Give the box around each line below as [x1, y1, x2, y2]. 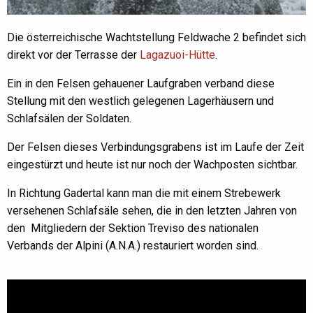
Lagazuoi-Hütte [140, 48, 215, 61]
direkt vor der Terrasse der [7, 48, 140, 61]
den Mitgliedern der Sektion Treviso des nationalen [7, 221, 259, 235]
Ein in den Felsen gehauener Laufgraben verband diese [7, 76, 275, 90]
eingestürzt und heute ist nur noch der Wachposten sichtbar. [7, 157, 298, 171]
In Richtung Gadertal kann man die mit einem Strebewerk [7, 186, 281, 200]
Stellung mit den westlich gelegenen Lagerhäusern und [7, 94, 274, 108]
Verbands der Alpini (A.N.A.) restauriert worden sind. [7, 238, 259, 252]
